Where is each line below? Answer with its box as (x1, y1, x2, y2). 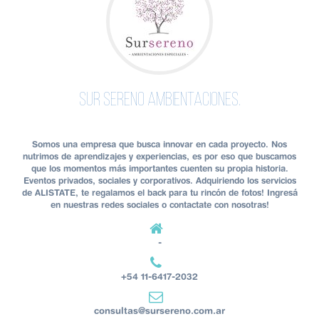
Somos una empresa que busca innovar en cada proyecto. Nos (32, 139, 287, 150)
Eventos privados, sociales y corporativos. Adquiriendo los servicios (23, 175, 296, 187)
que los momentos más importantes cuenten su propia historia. (31, 163, 288, 174)
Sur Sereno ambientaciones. (79, 91, 240, 111)
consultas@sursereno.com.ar (94, 305, 225, 317)
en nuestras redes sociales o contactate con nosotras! (50, 199, 269, 211)
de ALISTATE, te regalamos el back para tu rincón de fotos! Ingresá (21, 187, 298, 199)
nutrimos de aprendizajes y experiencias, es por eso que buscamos (23, 151, 296, 162)
